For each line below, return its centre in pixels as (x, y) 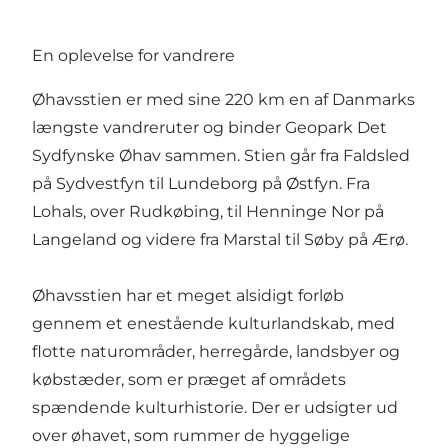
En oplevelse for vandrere (133, 55)
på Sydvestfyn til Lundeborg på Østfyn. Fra (201, 183)
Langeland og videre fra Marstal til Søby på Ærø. (220, 239)
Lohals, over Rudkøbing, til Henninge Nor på (208, 211)
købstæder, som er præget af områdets (189, 379)
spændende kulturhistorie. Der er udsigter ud (215, 407)
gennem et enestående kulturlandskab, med (213, 323)
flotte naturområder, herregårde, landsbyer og (216, 351)
